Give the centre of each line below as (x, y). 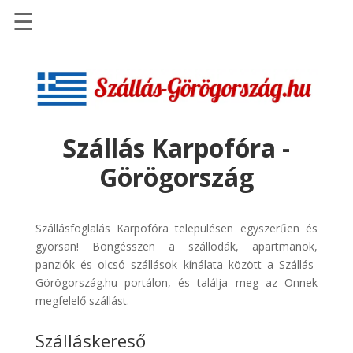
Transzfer (62, 294)
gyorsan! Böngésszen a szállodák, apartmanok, (176, 246)
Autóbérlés (67, 209)
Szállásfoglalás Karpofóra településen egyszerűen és (176, 228)
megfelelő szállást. (82, 300)
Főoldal (52, 63)
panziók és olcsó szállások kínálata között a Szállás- (176, 264)
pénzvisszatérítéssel (100, 178)
